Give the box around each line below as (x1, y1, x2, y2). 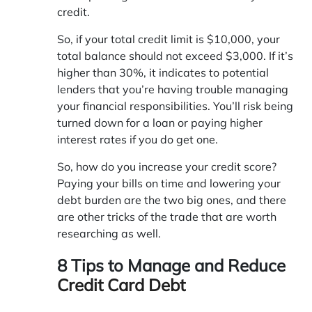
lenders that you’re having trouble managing (57, 81, 288, 96)
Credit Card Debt (57, 274, 185, 295)
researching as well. (57, 226, 161, 240)
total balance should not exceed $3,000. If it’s (57, 48, 293, 63)
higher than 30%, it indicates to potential (57, 65, 269, 79)
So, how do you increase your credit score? (57, 159, 276, 173)
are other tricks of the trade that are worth (57, 209, 276, 224)
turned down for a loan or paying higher (57, 115, 263, 130)
